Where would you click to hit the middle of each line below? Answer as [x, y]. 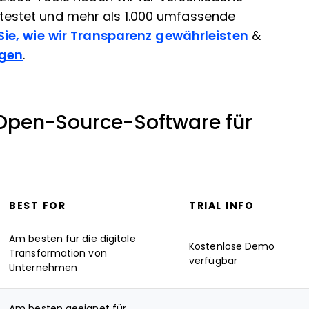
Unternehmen [43, 268]
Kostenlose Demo [232, 246]
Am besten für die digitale [72, 239]
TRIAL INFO [221, 206]
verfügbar [213, 261]
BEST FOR [37, 206]
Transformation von [58, 253]
